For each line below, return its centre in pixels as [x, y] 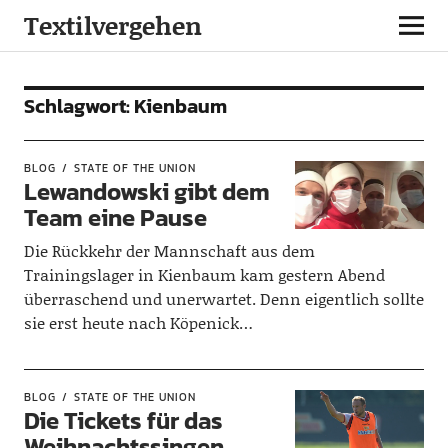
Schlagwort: [78, 106]
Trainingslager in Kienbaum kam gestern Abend [204, 274]
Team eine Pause [115, 217]
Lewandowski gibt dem [146, 191]
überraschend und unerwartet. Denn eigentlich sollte [223, 298]
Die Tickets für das [123, 420]
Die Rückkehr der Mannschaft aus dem [169, 250]
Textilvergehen [112, 25]
